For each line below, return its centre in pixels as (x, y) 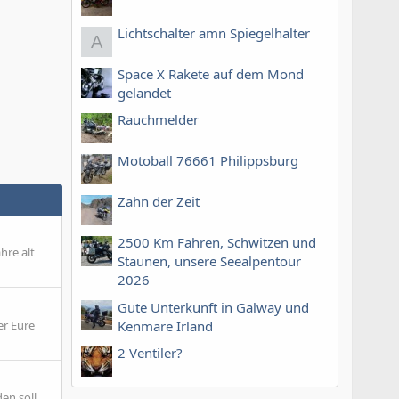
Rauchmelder (158, 120)
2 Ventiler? (150, 353)
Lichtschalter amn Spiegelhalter (214, 33)
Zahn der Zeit (159, 202)
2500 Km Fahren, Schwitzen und (217, 243)
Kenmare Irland (165, 326)
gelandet (144, 93)
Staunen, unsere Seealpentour (209, 261)
